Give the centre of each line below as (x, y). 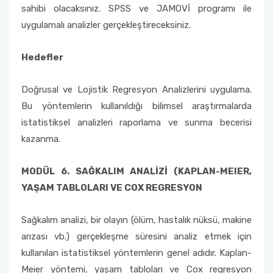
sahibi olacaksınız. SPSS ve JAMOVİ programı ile (136, 9)
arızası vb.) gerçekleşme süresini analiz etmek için (136, 236)
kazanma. (41, 139)
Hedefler (42, 57)
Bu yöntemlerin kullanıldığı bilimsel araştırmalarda (136, 106)
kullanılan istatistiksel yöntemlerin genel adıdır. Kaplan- (136, 253)
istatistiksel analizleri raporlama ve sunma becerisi (136, 122)
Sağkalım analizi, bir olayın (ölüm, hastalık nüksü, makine (136, 220)
